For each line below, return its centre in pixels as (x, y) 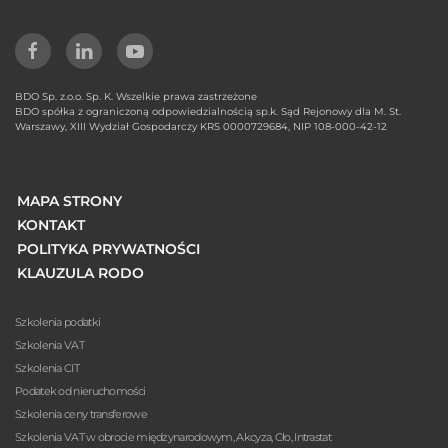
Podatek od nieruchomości (80, 390)
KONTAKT (51, 224)
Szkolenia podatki (58, 321)
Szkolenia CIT (47, 367)
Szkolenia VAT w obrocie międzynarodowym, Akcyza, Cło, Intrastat (173, 436)
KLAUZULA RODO (80, 272)
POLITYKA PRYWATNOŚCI (108, 248)
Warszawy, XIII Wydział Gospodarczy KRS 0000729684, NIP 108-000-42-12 (201, 126)
